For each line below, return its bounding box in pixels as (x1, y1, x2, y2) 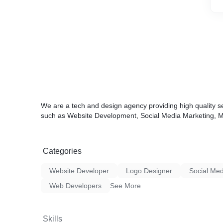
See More (110, 182, 141, 190)
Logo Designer (126, 167, 172, 175)
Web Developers (49, 182, 102, 190)
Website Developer (49, 167, 109, 175)
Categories (43, 147, 82, 155)
